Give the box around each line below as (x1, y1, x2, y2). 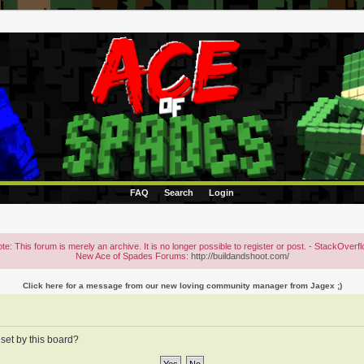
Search (164, 187, 193, 197)
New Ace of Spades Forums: (75, 250, 191, 261)
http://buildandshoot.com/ (190, 250, 289, 261)
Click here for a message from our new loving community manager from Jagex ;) (22, 280, 342, 290)
